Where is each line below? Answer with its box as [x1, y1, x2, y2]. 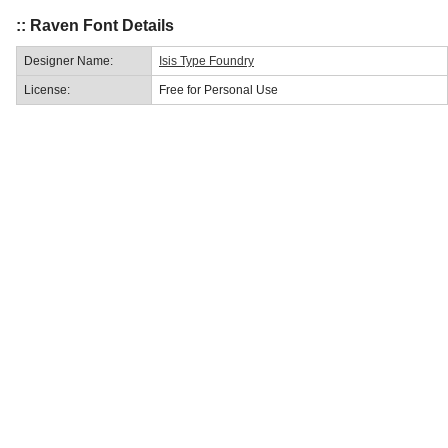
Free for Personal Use [159, 82, 278, 97]
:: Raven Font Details [16, 16, 174, 34]
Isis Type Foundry [159, 53, 254, 68]
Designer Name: [24, 53, 113, 68]
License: [24, 82, 70, 97]
